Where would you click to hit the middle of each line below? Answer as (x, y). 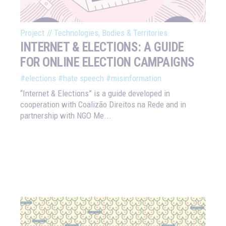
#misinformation (134, 78)
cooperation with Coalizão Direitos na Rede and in (103, 104)
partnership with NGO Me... (66, 115)
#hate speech (81, 78)
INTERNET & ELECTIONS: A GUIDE (102, 47)
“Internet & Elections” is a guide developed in (95, 93)
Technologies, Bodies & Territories (111, 33)
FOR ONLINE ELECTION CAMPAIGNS (107, 62)
